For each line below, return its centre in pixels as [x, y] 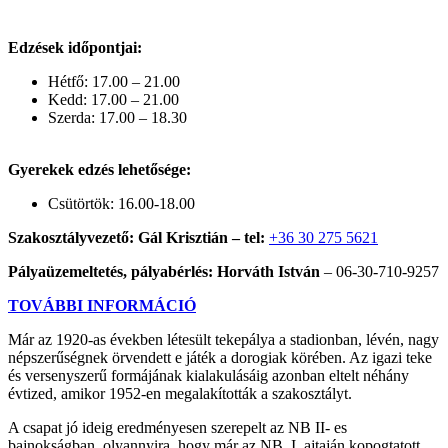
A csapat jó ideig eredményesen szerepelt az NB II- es [177, 427]
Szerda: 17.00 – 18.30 [117, 117]
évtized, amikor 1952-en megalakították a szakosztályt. [180, 393]
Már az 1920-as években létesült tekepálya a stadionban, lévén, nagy [223, 339]
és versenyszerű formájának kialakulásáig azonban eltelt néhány [208, 375]
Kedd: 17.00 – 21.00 [113, 99]
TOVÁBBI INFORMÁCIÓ [102, 305]
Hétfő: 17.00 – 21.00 [114, 81]
